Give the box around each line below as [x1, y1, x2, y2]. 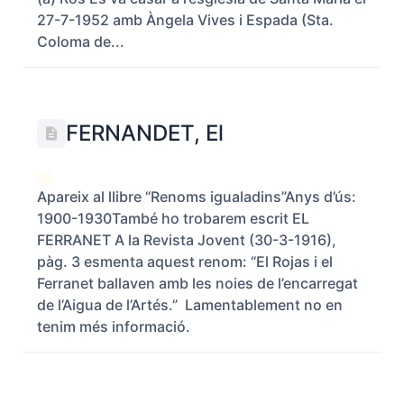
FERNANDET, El [66, 120, 224, 146]
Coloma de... [37, 32, 124, 50]
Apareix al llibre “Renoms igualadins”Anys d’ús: [37, 188, 356, 206]
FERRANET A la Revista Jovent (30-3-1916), [37, 231, 340, 249]
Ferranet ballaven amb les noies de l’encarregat [37, 274, 358, 292]
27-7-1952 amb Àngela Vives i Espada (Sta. [37, 11, 334, 29]
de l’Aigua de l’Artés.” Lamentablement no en [37, 296, 343, 314]
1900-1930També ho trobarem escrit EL [37, 209, 309, 227]
